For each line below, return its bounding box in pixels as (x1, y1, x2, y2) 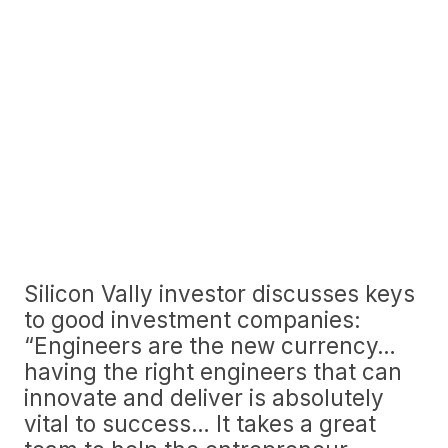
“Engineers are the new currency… (24, 332, 396, 359)
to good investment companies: (24, 306, 361, 333)
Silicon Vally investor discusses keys (24, 280, 415, 307)
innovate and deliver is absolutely (24, 384, 384, 411)
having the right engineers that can (24, 358, 402, 385)
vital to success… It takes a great (24, 410, 376, 437)
